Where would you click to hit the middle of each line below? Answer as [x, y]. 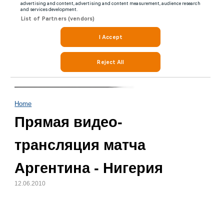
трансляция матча [80, 145]
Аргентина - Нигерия [89, 168]
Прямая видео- [69, 122]
